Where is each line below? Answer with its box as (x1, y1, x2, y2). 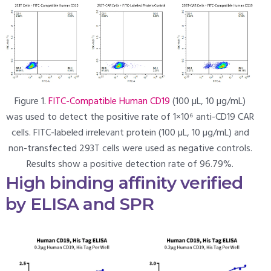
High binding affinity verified (5, 172, 243, 194)
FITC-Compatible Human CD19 (48, 94, 171, 110)
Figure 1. (15, 94, 49, 110)
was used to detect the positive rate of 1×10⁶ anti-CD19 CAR (6, 109, 255, 126)
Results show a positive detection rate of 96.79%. (27, 157, 234, 173)
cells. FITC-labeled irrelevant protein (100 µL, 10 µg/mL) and (11, 125, 249, 142)
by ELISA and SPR (5, 194, 154, 215)
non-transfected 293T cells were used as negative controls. (8, 141, 252, 157)
